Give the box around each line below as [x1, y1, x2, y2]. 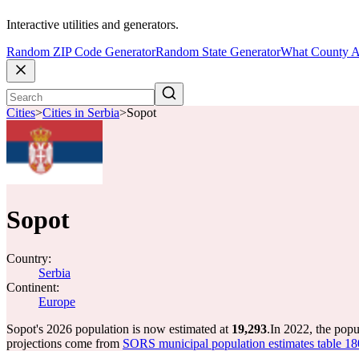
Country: [6, 252, 51, 265]
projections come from [6, 337, 123, 350]
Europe [38, 295, 75, 309]
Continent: [6, 280, 59, 294]
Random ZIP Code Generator [6, 45, 155, 59]
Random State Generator [155, 45, 280, 59]
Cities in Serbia [42, 106, 119, 120]
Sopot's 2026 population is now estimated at [6, 322, 232, 336]
